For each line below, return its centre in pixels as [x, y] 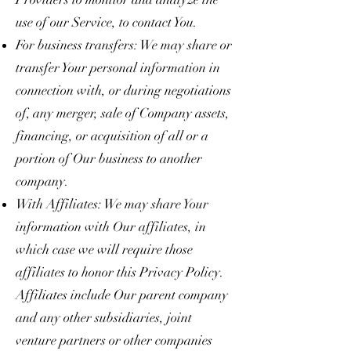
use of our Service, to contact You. [107, 22]
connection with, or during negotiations [123, 90]
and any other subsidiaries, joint [104, 317]
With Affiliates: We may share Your [112, 204]
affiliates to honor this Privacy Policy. [120, 272]
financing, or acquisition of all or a [112, 136]
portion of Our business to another [109, 158]
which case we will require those [104, 249]
